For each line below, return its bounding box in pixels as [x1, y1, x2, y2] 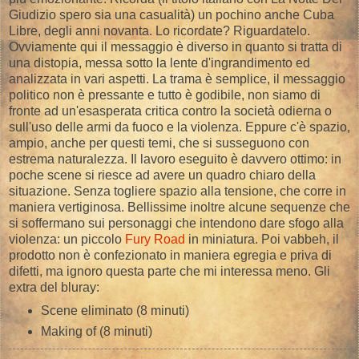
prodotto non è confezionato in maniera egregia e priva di [9, 248, 332, 262]
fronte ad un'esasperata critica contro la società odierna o [9, 103, 332, 118]
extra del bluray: [9, 280, 99, 294]
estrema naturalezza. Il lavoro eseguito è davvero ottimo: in [9, 151, 341, 166]
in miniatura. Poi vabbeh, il [185, 232, 339, 246]
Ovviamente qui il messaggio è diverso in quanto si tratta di [9, 39, 342, 54]
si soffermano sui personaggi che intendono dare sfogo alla [9, 216, 344, 230]
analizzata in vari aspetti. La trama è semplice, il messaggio [9, 71, 345, 86]
